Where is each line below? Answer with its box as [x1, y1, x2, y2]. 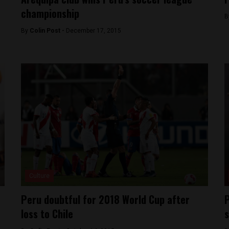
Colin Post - [30, 27, 66, 34]
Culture [29, 172, 50, 179]
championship [21, 6, 80, 21]
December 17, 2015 [66, 27, 122, 34]
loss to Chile [21, 206, 74, 221]
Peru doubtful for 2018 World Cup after [21, 192, 190, 207]
